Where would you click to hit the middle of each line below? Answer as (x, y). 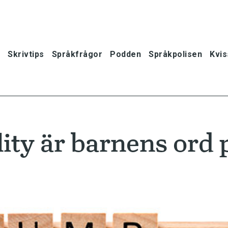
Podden (125, 54)
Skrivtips (26, 54)
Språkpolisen (175, 54)
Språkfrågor (77, 54)
